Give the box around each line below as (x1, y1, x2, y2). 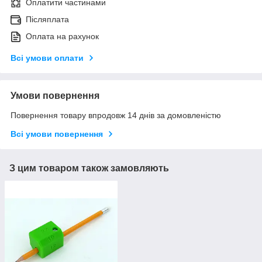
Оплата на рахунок (26, 32, 99, 42)
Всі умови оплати (11, 53, 84, 63)
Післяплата (26, 15, 69, 25)
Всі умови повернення (11, 129, 103, 139)
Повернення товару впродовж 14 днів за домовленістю (11, 111, 221, 120)
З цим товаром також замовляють (9, 163, 169, 174)
